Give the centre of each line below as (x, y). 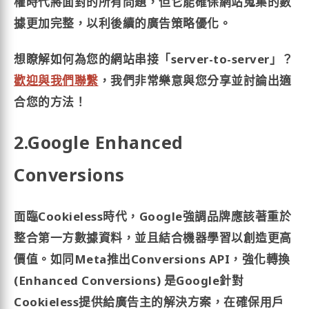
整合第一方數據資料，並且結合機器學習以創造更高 (153, 238)
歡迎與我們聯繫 (56, 80)
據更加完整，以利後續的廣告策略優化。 (123, 23)
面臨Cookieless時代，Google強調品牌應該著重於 (153, 217)
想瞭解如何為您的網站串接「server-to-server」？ (154, 59)
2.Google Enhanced (99, 142)
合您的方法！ (50, 101)
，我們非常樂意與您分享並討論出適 (195, 80)
